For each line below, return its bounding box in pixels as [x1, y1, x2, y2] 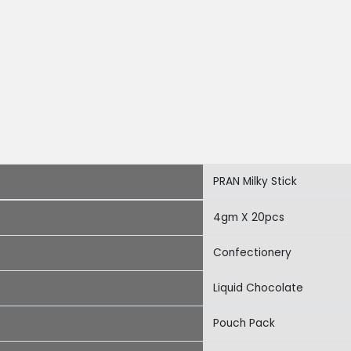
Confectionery [213, 245, 291, 260]
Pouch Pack [213, 316, 275, 331]
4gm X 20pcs [213, 210, 284, 225]
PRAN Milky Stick [213, 174, 297, 189]
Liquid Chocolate [213, 280, 303, 295]
